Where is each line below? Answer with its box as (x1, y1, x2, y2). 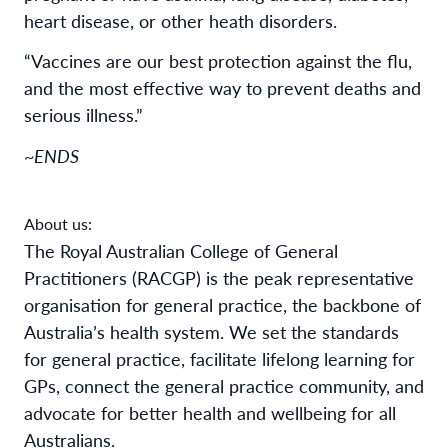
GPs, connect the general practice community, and (24, 372, 424, 398)
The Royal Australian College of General (24, 237, 338, 263)
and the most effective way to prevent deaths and (24, 75, 421, 101)
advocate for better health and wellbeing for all (24, 399, 396, 425)
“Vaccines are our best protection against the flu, (24, 48, 412, 74)
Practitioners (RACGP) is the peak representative (24, 264, 414, 290)
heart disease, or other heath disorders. (24, 8, 352, 34)
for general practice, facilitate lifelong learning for (24, 345, 415, 371)
